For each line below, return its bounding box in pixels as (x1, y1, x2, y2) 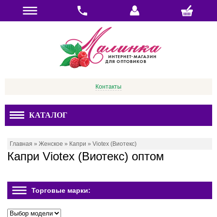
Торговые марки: (31, 186, 91, 194)
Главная (10, 140, 32, 147)
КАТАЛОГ (29, 111, 67, 119)
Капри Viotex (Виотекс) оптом (7, 150, 164, 163)
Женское (39, 140, 63, 147)
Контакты (95, 83, 122, 90)
